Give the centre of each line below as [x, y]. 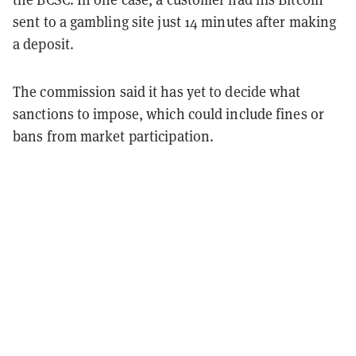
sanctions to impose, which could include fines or [168, 114]
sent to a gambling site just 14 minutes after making [175, 21]
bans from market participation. [114, 136]
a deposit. [43, 44]
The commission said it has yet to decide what [157, 91]
